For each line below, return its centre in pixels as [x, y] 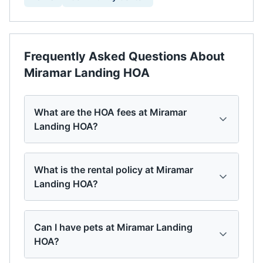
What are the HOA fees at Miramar [110, 112]
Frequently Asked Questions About [124, 56]
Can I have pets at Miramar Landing [113, 227]
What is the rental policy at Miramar [114, 170]
